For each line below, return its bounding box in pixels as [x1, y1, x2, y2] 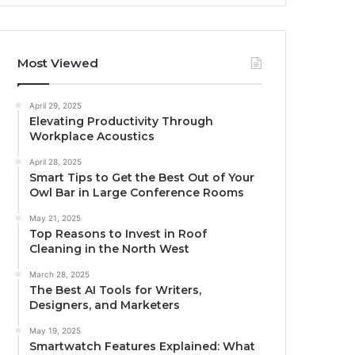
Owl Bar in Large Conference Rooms [29, 185, 245, 200]
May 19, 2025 [29, 326, 82, 336]
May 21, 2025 [29, 213, 82, 223]
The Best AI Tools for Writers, [29, 283, 202, 298]
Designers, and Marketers [29, 298, 181, 313]
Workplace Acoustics [29, 129, 155, 144]
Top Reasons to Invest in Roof [29, 227, 208, 242]
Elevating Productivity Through [29, 114, 214, 129]
